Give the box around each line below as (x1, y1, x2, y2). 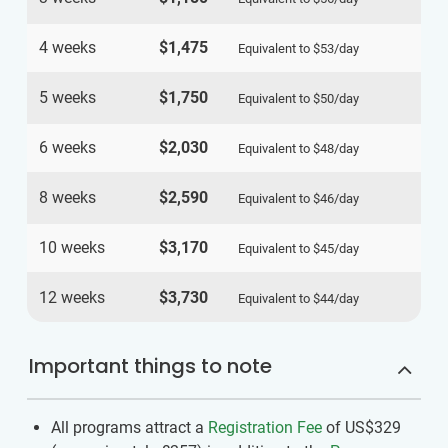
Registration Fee (208, 417, 322, 437)
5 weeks (39, 87, 96, 107)
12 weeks (39, 287, 105, 307)
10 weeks (39, 237, 105, 257)
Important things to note (29, 351, 272, 380)
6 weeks (39, 137, 96, 157)
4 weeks (39, 37, 96, 57)
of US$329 (322, 417, 401, 437)
